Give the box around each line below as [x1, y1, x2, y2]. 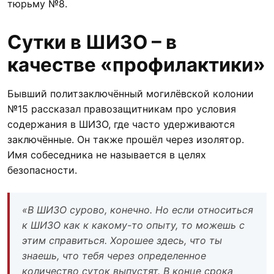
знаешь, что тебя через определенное [22, 249, 206, 262]
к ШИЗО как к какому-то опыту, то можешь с [22, 218, 245, 231]
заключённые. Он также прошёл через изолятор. [7, 133, 244, 146]
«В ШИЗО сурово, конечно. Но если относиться [22, 203, 253, 216]
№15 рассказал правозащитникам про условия [7, 102, 236, 115]
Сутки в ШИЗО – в [7, 30, 177, 54]
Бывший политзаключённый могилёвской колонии [7, 87, 254, 100]
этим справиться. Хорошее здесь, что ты [22, 234, 222, 246]
